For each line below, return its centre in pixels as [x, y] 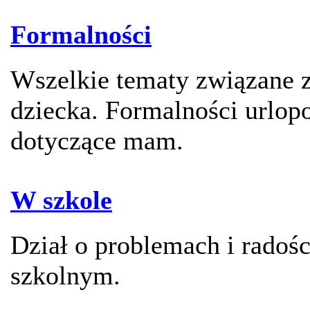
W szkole [61, 200]
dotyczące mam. [97, 141]
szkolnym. [65, 276]
